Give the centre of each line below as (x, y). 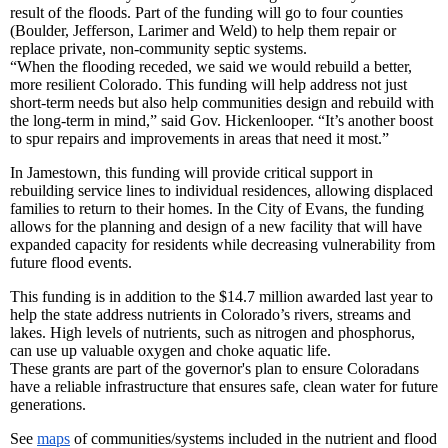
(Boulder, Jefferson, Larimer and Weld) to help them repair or (203, 31)
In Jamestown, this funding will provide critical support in (191, 173)
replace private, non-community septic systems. (158, 49)
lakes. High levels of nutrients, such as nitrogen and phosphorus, (212, 333)
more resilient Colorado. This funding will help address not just (208, 85)
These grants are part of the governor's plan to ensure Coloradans (214, 369)
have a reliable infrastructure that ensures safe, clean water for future (224, 387)
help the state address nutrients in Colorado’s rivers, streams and (210, 315)
